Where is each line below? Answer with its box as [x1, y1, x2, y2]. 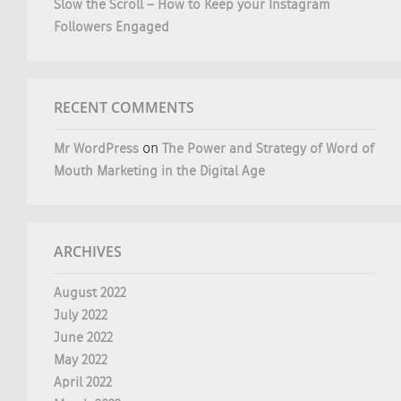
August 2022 [54, 286, 126, 300]
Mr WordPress [54, 142, 139, 156]
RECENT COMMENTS [54, 98, 194, 117]
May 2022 [54, 354, 107, 367]
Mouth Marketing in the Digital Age [54, 165, 265, 178]
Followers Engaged [54, 21, 169, 34]
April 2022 [54, 376, 112, 389]
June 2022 [54, 331, 113, 345]
